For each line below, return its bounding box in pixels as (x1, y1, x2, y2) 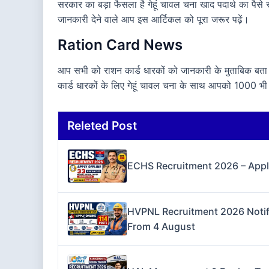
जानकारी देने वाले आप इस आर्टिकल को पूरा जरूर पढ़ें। (58, 13, 249, 25)
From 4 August (127, 220, 195, 232)
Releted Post (67, 118, 137, 133)
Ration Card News (58, 35, 183, 53)
